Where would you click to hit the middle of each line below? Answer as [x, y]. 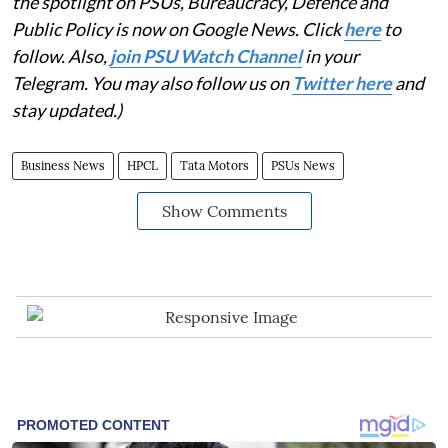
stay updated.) [67, 109]
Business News [63, 165]
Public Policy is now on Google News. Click [178, 28]
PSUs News [303, 165]
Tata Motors [214, 165]
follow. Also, [61, 55]
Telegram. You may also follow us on [152, 82]
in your [330, 55]
